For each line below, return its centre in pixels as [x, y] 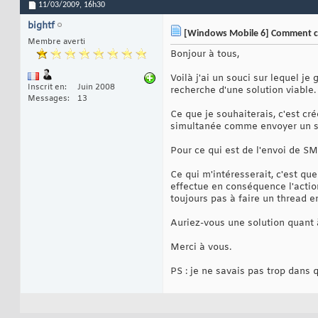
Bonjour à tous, [205, 55]
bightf [41, 26]
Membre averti [56, 42]
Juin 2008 [96, 88]
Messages [48, 99]
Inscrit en [46, 88]
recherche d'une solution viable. [243, 91]
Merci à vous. [201, 248]
